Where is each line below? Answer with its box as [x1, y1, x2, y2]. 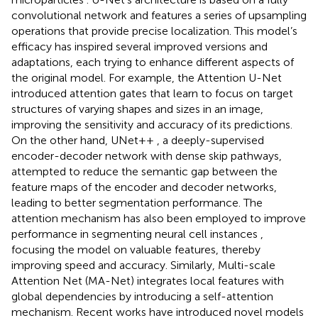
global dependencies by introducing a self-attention [11, 289, 273, 303]
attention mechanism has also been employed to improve [11, 211, 306, 225]
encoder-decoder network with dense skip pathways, [11, 148, 282, 163]
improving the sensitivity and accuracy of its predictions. [11, 117, 292, 131]
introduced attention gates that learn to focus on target [11, 86, 293, 100]
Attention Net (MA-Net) [11, 273, 137, 287]
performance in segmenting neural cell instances [11, 226, 261, 241]
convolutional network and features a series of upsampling [11, 8, 307, 22]
